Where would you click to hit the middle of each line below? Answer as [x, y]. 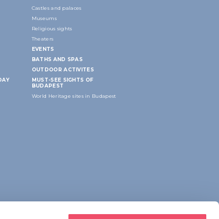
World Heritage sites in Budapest [74, 96]
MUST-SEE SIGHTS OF [63, 80]
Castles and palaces [56, 8]
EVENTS [43, 49]
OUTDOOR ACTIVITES [63, 69]
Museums [44, 18]
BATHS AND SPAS [57, 59]
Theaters [43, 39]
